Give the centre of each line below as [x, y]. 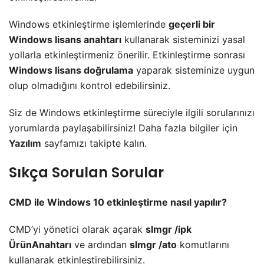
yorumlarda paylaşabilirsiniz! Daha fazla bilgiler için [123, 128]
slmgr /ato [153, 245]
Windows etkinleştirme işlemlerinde [89, 24]
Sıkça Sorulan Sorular [86, 173]
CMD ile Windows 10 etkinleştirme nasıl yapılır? [118, 202]
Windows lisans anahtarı [65, 40]
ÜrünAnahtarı [40, 245]
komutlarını [203, 245]
